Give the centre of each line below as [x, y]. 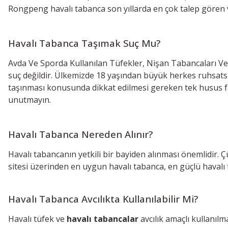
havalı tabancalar [103, 219]
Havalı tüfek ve [37, 219]
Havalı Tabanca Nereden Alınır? [80, 134]
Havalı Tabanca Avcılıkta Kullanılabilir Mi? [103, 198]
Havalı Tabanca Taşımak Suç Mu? [84, 43]
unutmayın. [31, 99]
